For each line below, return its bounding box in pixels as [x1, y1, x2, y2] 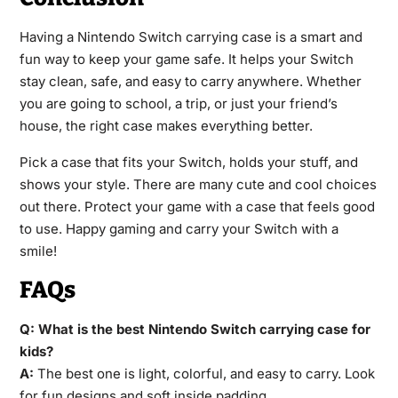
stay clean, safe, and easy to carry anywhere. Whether [19, 73, 362, 91]
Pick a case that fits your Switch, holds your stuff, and [19, 154, 358, 171]
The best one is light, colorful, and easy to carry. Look [33, 365, 375, 383]
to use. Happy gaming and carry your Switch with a [19, 220, 338, 238]
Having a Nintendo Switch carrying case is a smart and [19, 28, 362, 46]
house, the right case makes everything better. [19, 117, 313, 135]
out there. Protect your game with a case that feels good [19, 198, 375, 216]
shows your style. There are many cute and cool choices [19, 176, 377, 194]
